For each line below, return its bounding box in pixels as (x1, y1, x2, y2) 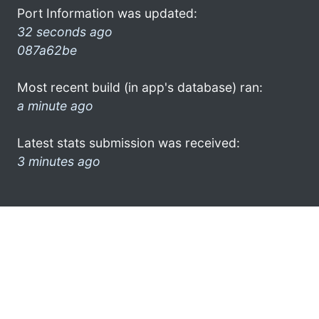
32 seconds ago (17, 23, 113, 39)
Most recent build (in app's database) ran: (17, 79, 263, 95)
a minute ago (17, 98, 93, 113)
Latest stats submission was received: (17, 135, 240, 150)
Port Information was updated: (17, 5, 197, 21)
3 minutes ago (17, 153, 100, 169)
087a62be (17, 42, 77, 58)
